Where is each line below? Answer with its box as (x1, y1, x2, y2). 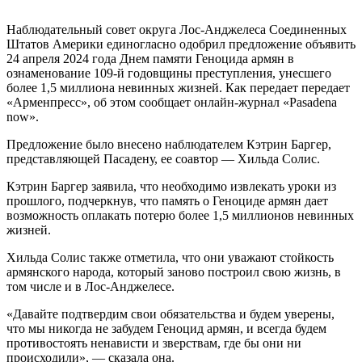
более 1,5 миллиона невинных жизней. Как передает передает (6, 80, 350, 95)
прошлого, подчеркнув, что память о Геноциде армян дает (6, 193, 328, 208)
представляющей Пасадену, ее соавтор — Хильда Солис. (6, 151, 320, 166)
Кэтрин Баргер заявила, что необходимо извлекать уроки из (6, 179, 336, 193)
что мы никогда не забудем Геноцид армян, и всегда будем (6, 321, 326, 335)
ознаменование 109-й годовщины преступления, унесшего (6, 65, 331, 80)
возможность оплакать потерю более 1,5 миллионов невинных (6, 208, 354, 222)
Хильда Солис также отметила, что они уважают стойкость (6, 250, 334, 264)
